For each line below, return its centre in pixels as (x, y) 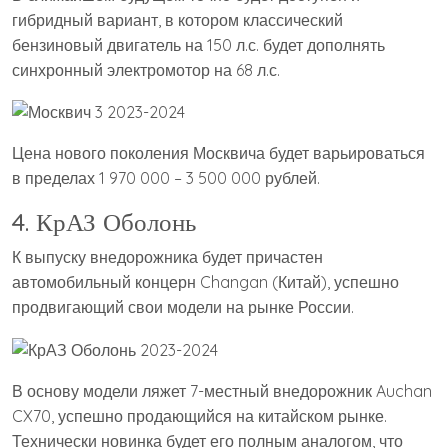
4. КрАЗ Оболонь (104, 222)
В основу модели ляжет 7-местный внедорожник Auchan (222, 390)
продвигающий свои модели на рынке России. (183, 307)
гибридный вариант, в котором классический (177, 19)
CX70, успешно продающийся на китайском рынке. (199, 415)
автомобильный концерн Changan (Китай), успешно (205, 282)
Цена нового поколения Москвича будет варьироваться (218, 153)
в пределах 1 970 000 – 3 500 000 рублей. (166, 178)
